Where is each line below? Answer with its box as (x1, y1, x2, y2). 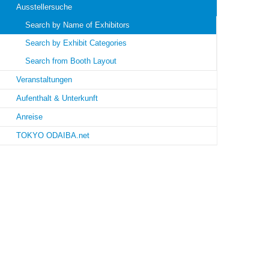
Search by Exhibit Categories (25, 38, 127, 48)
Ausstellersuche (16, 2, 72, 12)
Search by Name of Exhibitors (25, 20, 130, 30)
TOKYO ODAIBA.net (16, 131, 89, 141)
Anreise (16, 112, 43, 122)
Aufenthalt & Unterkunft (16, 94, 98, 103)
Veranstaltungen (16, 75, 72, 85)
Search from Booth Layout (25, 56, 116, 66)
